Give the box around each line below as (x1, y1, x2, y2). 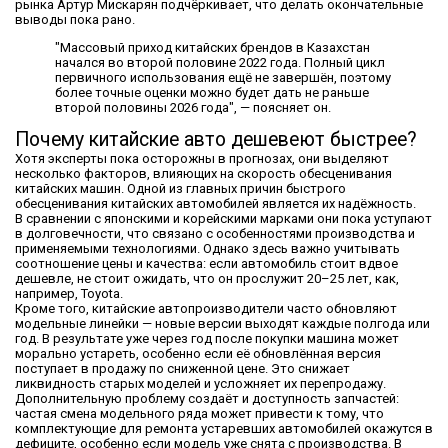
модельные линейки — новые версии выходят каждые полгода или (15, 315, 430, 331)
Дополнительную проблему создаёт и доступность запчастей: (15, 390, 399, 406)
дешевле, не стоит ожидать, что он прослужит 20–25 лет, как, (15, 270, 399, 286)
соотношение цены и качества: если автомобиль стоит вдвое (15, 255, 398, 271)
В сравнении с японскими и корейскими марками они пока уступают (15, 210, 432, 226)
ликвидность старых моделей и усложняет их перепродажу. (15, 375, 386, 391)
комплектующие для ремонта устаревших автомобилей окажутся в (15, 420, 433, 436)
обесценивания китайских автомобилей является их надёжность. (15, 195, 416, 211)
